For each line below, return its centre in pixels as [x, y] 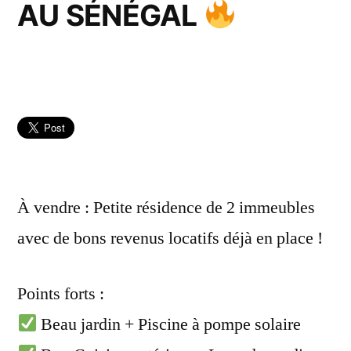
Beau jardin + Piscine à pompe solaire [169, 324]
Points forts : [61, 293]
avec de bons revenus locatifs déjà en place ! [170, 238]
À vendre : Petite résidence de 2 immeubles [166, 207]
